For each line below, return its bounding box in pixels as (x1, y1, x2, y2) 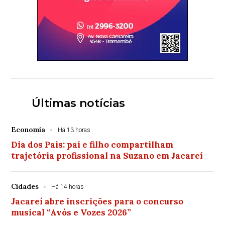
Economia (11, 125, 46, 134)
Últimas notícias (31, 96, 125, 110)
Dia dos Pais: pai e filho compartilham (11, 139, 174, 150)
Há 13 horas (58, 126, 91, 134)
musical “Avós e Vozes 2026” (11, 206, 132, 218)
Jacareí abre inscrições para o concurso (11, 195, 184, 207)
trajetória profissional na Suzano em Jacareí (11, 150, 203, 161)
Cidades (11, 181, 39, 191)
